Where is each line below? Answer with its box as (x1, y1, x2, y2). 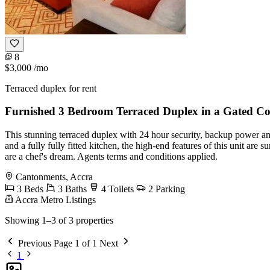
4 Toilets (99, 184, 134, 195)
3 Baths (55, 184, 87, 195)
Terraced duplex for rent (5, 83, 96, 93)
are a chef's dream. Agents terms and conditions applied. (5, 151, 218, 162)
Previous (16, 238, 54, 249)
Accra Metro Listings (13, 195, 96, 206)
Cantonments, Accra (16, 172, 93, 183)
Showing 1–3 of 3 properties (5, 215, 113, 226)
